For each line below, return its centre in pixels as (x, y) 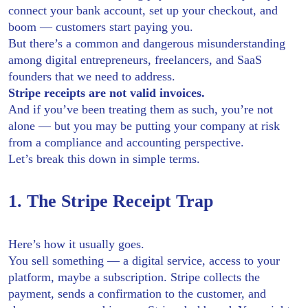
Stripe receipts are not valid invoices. (107, 92)
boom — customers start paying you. (101, 26)
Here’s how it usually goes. (76, 244)
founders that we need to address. (92, 76)
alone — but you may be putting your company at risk (144, 125)
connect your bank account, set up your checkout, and (143, 10)
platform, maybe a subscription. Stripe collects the (134, 277)
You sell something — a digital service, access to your (144, 260)
